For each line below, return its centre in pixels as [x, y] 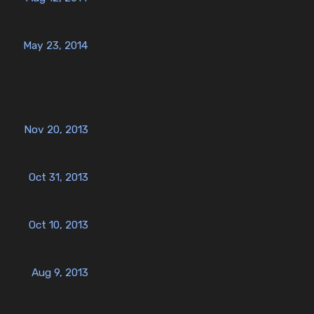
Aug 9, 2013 [60, 272]
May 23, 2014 [56, 45]
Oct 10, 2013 [59, 224]
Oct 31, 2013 [59, 177]
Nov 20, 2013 [56, 129]
